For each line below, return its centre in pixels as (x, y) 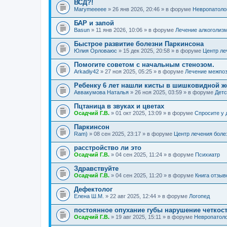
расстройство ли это (108, 148)
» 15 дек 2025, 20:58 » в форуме (160, 51)
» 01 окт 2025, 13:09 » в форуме (152, 113)
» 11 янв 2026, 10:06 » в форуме (133, 30)
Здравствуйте (96, 168)
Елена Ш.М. (89, 196)
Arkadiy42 (86, 71)
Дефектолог (93, 189)
